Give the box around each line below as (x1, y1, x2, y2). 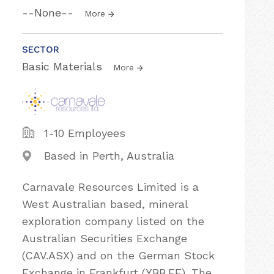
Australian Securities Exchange (22, 232, 187, 245)
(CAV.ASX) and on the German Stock (22, 249, 215, 262)
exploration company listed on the (22, 215, 204, 228)
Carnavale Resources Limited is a (22, 180, 199, 193)
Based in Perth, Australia (44, 149, 174, 162)
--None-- (22, 6, 77, 19)
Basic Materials (22, 60, 106, 73)
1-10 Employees (44, 127, 125, 139)
